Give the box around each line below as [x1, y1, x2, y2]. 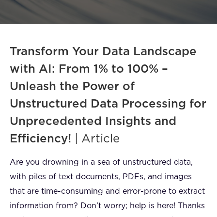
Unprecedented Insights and [10, 116, 176, 127]
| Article [71, 133, 120, 145]
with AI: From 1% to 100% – [10, 63, 168, 75]
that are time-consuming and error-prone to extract [10, 187, 205, 195]
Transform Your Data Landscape [10, 46, 197, 58]
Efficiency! [10, 133, 71, 145]
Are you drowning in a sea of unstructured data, [10, 158, 193, 166]
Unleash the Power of [10, 81, 135, 93]
